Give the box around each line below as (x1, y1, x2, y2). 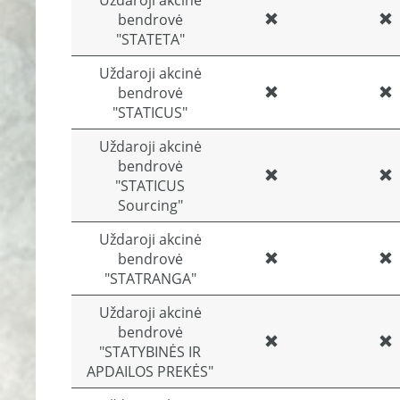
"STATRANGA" (104, 269, 196, 288)
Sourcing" (117, 196, 183, 215)
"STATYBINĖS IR (99, 342, 201, 362)
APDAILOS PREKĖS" (87, 362, 213, 381)
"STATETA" (115, 29, 185, 49)
